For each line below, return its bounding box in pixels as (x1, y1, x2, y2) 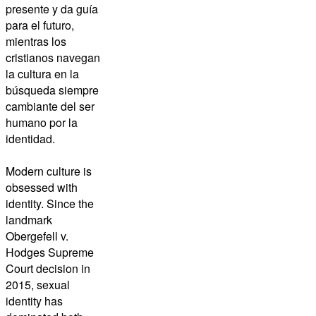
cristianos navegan (6, 49, 100, 66)
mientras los (6, 33, 66, 50)
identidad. (6, 130, 55, 147)
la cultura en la (6, 66, 79, 83)
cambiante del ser (6, 98, 95, 115)
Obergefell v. (6, 228, 68, 245)
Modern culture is (6, 163, 92, 180)
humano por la (6, 114, 78, 131)
